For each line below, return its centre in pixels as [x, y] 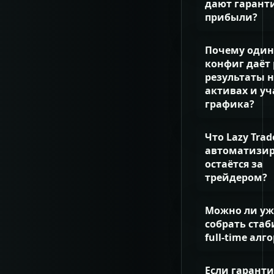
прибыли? [231, 17]
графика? [230, 104]
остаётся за [234, 164]
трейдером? [236, 177]
